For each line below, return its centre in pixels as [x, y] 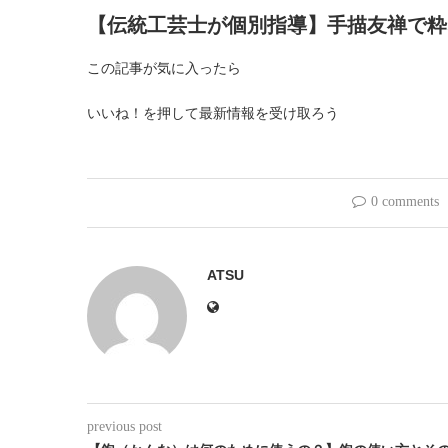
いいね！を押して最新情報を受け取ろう [213, 113]
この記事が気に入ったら [164, 68]
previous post [124, 426]
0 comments [404, 201]
